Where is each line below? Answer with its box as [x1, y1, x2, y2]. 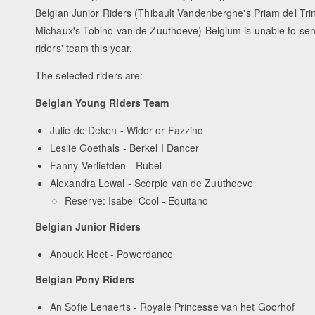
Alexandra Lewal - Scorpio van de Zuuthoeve [50, 176, 254, 191]
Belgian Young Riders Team [35, 96, 169, 110]
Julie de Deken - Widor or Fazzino [50, 123, 204, 138]
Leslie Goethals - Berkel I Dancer [50, 141, 200, 155]
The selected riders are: [35, 68, 143, 83]
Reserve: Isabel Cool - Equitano [65, 193, 209, 208]
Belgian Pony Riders [35, 272, 134, 287]
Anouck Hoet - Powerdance [50, 246, 174, 261]
